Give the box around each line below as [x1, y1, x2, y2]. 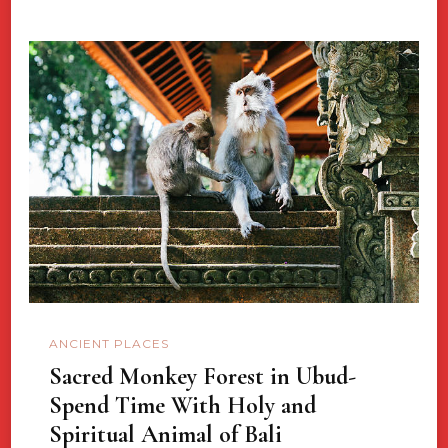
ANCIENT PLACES [49, 336, 169, 352]
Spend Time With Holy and [49, 390, 316, 420]
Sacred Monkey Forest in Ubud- [49, 361, 356, 391]
